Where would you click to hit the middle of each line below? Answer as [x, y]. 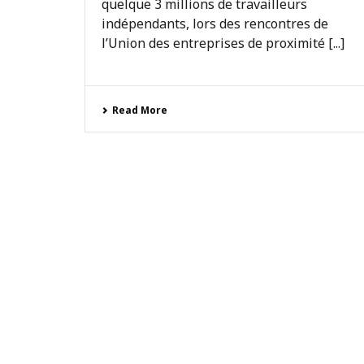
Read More [140, 110]
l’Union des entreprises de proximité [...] [223, 43]
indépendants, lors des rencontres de [215, 24]
